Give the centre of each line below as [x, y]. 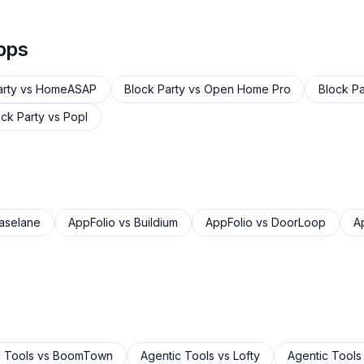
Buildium [156, 222]
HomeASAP [66, 89]
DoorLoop [299, 222]
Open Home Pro [247, 89]
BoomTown [83, 355]
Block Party [155, 89]
